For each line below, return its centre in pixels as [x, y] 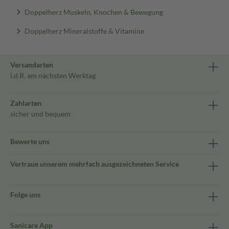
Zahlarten [26, 103]
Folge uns [25, 194]
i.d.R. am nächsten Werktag [53, 75]
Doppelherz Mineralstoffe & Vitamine [84, 31]
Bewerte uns [30, 141]
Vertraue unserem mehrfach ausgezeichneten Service [95, 164]
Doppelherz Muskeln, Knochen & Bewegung [94, 12]
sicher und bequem [40, 114]
